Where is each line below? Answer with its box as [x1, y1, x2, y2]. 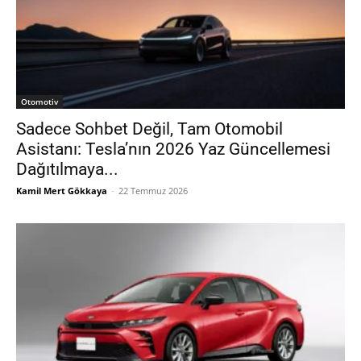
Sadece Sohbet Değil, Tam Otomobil [16, 118, 283, 139]
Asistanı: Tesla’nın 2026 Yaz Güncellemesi [16, 139, 330, 159]
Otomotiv [21, 95, 58, 107]
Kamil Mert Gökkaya [16, 184, 107, 197]
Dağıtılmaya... [16, 159, 118, 179]
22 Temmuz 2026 [118, 184, 188, 197]
